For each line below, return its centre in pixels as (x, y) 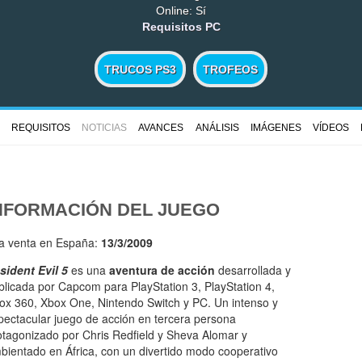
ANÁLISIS (217, 128)
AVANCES (161, 128)
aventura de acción (162, 270)
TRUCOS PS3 (141, 69)
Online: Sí (181, 10)
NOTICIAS (104, 128)
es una (88, 270)
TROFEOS (230, 69)
